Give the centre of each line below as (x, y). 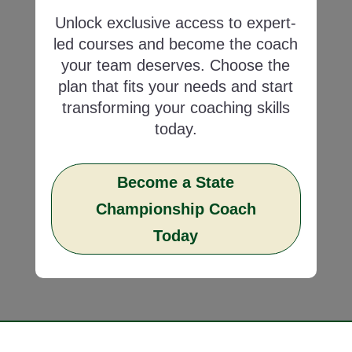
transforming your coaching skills (176, 108)
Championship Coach (176, 209)
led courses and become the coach (176, 44)
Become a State (176, 183)
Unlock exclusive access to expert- (176, 23)
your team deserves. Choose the (176, 66)
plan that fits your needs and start (176, 87)
